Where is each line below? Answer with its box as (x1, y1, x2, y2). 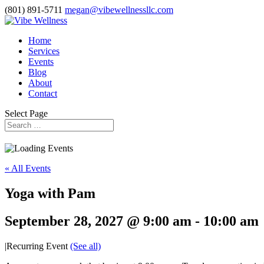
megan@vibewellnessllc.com (65, 5, 173, 15)
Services (28, 46, 60, 56)
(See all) (70, 240, 101, 251)
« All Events (5, 163, 51, 173)
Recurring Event (6, 240, 70, 251)
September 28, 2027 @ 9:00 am (5, 213, 192, 229)
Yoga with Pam (5, 185, 95, 201)
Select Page (5, 108, 48, 118)
